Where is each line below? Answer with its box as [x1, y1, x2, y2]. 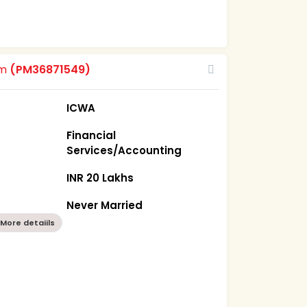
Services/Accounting [66, 143, 182, 158]
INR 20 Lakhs [66, 170, 134, 185]
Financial [66, 127, 116, 143]
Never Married [66, 197, 143, 212]
